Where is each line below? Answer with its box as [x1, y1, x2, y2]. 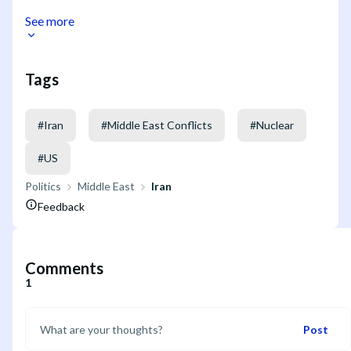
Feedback [38, 200, 85, 214]
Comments [25, 259, 103, 278]
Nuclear [256, 118, 294, 132]
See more [25, 13, 74, 28]
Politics [25, 179, 61, 194]
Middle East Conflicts [107, 118, 212, 132]
